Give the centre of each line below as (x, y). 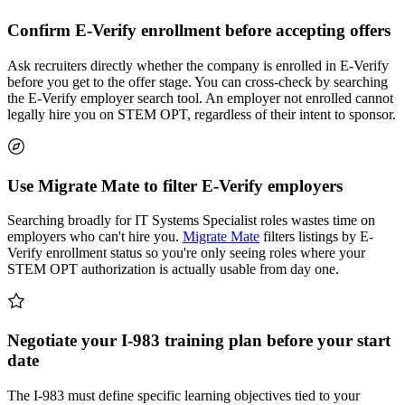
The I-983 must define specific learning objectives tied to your (184, 395)
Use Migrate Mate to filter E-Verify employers (175, 185)
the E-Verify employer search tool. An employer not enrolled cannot (200, 98)
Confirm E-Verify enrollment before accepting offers (199, 31)
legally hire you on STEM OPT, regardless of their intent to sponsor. (202, 114)
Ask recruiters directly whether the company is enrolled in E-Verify (198, 66)
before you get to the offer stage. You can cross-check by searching (198, 82)
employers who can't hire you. (95, 237)
